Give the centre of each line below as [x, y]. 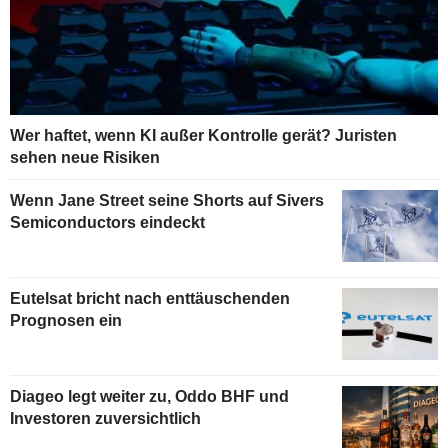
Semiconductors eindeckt [107, 222]
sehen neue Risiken [85, 157]
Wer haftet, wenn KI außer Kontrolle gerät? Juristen [203, 135]
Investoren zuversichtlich [105, 418]
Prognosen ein [66, 320]
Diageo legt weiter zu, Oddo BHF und [149, 396]
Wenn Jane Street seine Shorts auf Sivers [167, 200]
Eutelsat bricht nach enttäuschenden [150, 298]
